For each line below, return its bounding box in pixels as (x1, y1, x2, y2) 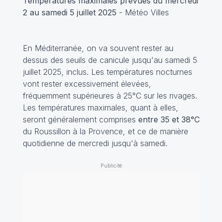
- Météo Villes (116, 7, 169, 18)
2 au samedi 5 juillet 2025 (22, 7, 116, 18)
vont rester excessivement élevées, (22, 79, 151, 89)
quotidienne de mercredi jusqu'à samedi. (22, 138, 167, 149)
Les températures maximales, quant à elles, (22, 103, 178, 113)
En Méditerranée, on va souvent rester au (22, 43, 173, 54)
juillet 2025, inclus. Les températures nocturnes (22, 67, 192, 77)
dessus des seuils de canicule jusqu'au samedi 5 (22, 55, 197, 65)
